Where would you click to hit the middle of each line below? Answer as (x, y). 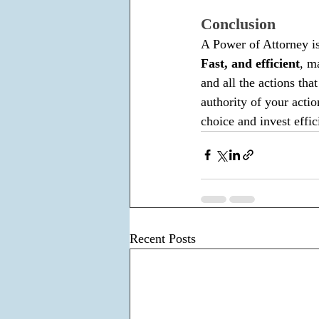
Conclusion (238, 23)
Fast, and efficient (250, 63)
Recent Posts (163, 238)
